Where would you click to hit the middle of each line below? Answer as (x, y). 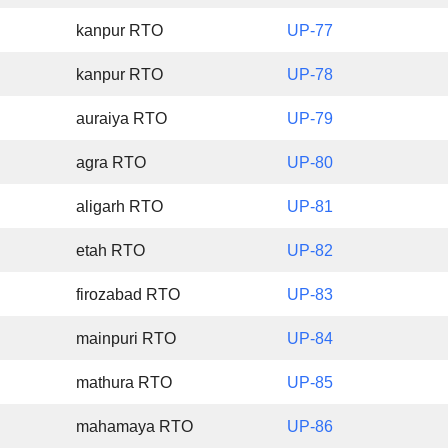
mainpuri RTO (126, 339)
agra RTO (111, 163)
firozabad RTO (128, 295)
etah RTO (111, 251)
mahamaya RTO (135, 427)
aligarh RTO (120, 207)
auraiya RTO (122, 119)
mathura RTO (124, 383)
